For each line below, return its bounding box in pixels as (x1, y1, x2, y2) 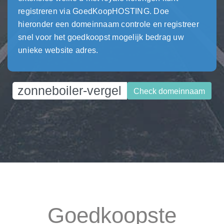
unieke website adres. (18, 46, 98, 54)
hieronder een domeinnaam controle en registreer (18, 20, 199, 28)
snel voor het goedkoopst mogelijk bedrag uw (18, 33, 184, 41)
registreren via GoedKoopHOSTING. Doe (18, 7, 169, 15)
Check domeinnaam (133, 87, 205, 95)
